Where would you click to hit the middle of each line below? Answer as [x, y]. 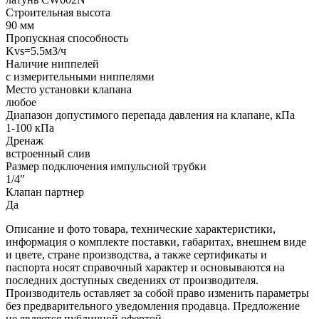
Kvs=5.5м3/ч [36, 51]
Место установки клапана [69, 89]
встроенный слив [48, 153]
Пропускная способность [67, 38]
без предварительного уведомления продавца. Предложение [153, 305]
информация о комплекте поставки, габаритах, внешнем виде [156, 241]
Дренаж [25, 140]
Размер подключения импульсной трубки [106, 166]
